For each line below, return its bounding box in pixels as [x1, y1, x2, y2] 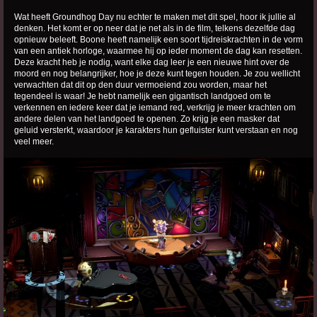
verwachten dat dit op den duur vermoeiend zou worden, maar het [14, 80, 267, 91]
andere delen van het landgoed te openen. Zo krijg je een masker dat [14, 114, 279, 125]
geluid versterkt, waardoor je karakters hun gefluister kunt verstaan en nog [14, 125, 298, 136]
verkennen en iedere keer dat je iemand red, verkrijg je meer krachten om [14, 103, 296, 113]
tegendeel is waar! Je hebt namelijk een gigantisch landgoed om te [14, 91, 271, 102]
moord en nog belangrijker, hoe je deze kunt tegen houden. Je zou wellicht [14, 69, 300, 79]
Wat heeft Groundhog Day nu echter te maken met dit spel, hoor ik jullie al [14, 12, 296, 23]
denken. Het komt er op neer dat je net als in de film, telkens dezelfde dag [14, 23, 295, 34]
